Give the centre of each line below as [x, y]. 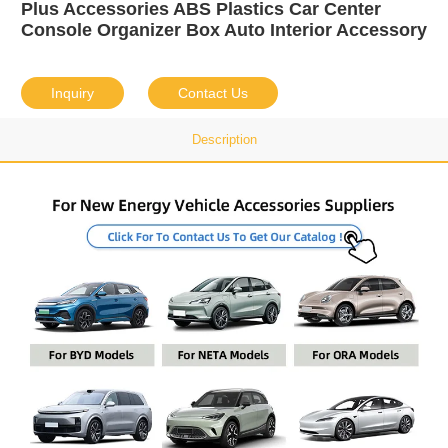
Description [224, 140]
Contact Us [212, 93]
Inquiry [72, 93]
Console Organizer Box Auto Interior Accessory [223, 30]
